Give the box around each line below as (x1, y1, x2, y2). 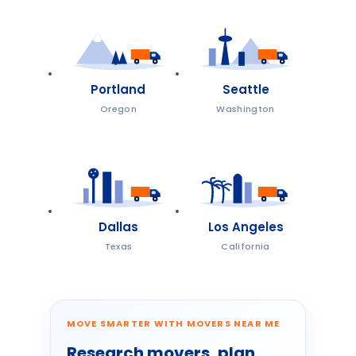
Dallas (98, 219, 138, 235)
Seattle (222, 81, 269, 98)
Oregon (99, 103, 137, 115)
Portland (91, 81, 146, 98)
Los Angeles (207, 219, 284, 235)
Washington (216, 103, 275, 115)
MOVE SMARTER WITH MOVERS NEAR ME (66, 317, 281, 330)
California (221, 240, 270, 253)
